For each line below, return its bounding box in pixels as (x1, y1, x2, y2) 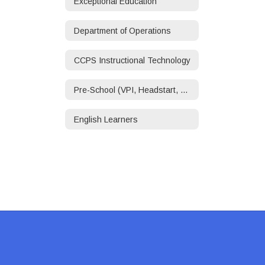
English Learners (74, 114, 138, 124)
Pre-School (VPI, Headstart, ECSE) (180, 85, 188, 95)
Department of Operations (74, 25, 171, 35)
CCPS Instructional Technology (74, 55, 190, 65)
